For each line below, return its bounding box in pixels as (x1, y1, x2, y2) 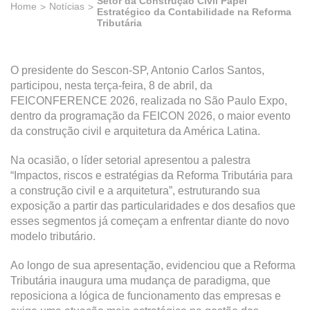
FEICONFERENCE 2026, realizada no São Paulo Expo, (10, 95, 287, 107)
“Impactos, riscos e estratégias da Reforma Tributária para (10, 170, 293, 181)
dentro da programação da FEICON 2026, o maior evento (10, 110, 291, 122)
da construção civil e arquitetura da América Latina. (10, 125, 260, 137)
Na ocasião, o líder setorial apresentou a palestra (10, 154, 250, 166)
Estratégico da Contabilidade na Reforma (97, 6, 291, 17)
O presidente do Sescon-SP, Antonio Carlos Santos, (10, 64, 264, 76)
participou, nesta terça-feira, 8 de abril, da (10, 80, 212, 91)
